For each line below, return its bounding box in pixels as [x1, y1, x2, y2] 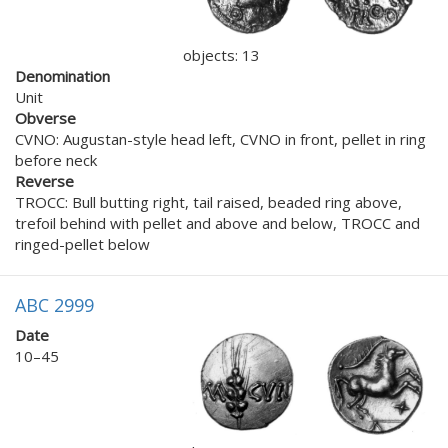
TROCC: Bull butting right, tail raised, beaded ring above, [15, 192, 402, 213]
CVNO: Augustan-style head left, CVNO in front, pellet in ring [15, 129, 426, 150]
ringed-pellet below [15, 234, 150, 255]
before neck [15, 150, 97, 171]
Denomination [15, 66, 110, 87]
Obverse [15, 108, 76, 129]
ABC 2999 [15, 293, 94, 318]
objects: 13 [183, 45, 260, 66]
